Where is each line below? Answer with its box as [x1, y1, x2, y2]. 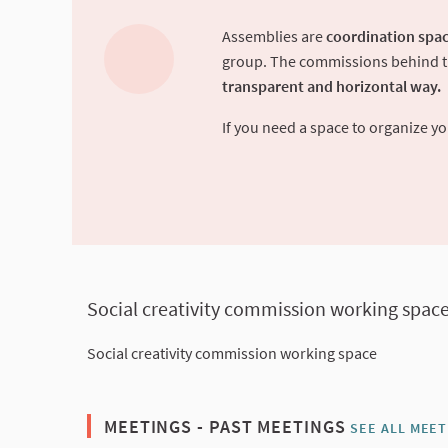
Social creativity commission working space [87, 343, 377, 364]
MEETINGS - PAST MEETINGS [99, 415, 351, 439]
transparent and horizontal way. [222, 76, 441, 97]
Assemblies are [222, 26, 326, 47]
